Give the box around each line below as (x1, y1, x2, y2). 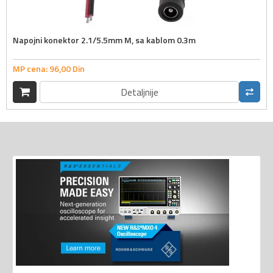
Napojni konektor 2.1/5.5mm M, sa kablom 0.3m (13, 34, 196, 47)
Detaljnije (120, 84, 158, 99)
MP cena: (13, 62, 49, 75)
